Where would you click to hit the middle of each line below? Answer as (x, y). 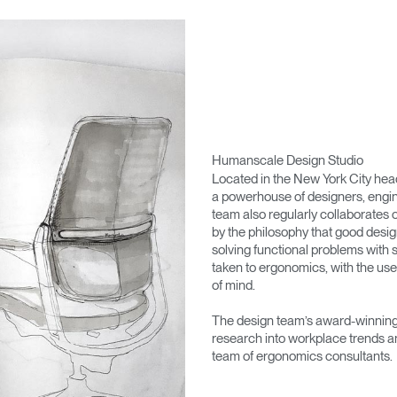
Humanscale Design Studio (288, 160)
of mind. (234, 285)
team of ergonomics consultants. (302, 356)
